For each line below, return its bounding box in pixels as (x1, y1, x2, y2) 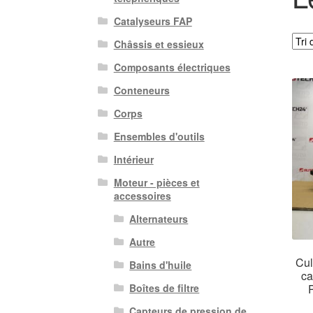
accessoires (113, 189, 171, 203)
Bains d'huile (129, 258, 192, 272)
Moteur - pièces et (113, 175, 200, 190)
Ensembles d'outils (113, 129, 205, 144)
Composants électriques (113, 60, 231, 75)
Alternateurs (129, 212, 189, 226)
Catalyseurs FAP (113, 14, 192, 29)
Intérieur (113, 152, 154, 167)
